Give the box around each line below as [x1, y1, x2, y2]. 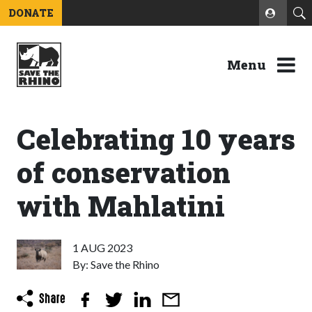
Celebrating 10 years [17, 120, 295, 157]
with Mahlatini [17, 187, 225, 224]
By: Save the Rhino [72, 258, 159, 271]
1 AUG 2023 [72, 241, 132, 254]
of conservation [17, 154, 231, 191]
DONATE [8, 6, 54, 19]
